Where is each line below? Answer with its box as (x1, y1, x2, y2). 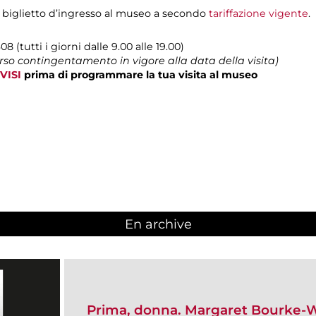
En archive (124, 217, 192, 233)
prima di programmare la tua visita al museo (21, 68, 257, 81)
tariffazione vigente (209, 6, 308, 20)
